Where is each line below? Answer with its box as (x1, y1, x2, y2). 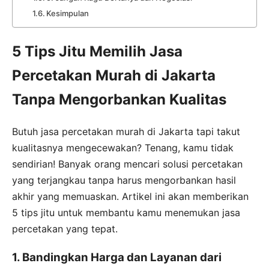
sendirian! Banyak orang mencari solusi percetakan (12, 157, 243, 170)
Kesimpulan (46, 8, 89, 18)
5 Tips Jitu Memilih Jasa (12, 42, 183, 60)
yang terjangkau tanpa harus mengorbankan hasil (12, 174, 236, 186)
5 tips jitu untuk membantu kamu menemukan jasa (12, 206, 240, 219)
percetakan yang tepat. (12, 222, 118, 235)
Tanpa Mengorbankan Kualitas (12, 90, 226, 108)
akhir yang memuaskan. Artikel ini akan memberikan (12, 190, 249, 202)
